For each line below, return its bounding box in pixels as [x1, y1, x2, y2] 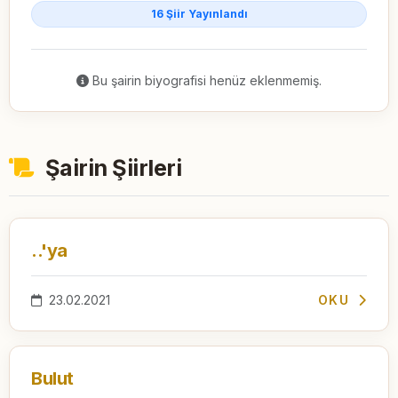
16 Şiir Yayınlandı [150, 6, 248, 20]
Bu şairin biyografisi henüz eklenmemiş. [89, 72, 322, 88]
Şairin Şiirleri [40, 154, 182, 181]
